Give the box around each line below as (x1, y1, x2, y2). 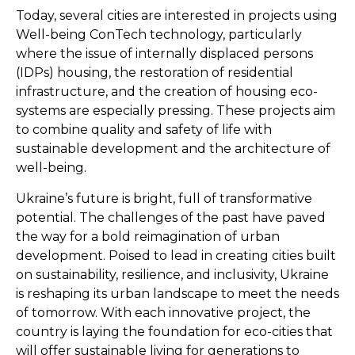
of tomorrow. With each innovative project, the (16, 304, 311, 320)
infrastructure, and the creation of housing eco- (16, 84, 318, 100)
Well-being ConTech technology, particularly (16, 27, 302, 43)
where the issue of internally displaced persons (16, 46, 313, 62)
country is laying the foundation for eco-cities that (16, 323, 333, 339)
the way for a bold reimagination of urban (16, 228, 280, 244)
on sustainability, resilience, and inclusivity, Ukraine (16, 266, 329, 282)
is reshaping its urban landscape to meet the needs (16, 285, 339, 301)
